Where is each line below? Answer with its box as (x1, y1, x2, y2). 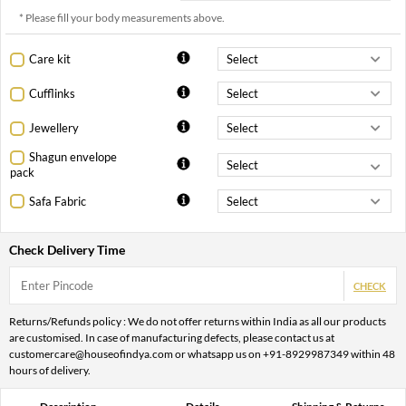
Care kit (29, 52, 71, 67)
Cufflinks (29, 86, 75, 101)
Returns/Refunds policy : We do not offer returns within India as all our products (9, 314, 386, 329)
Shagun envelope (29, 150, 117, 165)
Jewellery (29, 121, 79, 136)
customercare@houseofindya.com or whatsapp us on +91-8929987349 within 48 (9, 347, 395, 362)
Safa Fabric (29, 193, 86, 208)
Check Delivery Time (9, 242, 125, 258)
